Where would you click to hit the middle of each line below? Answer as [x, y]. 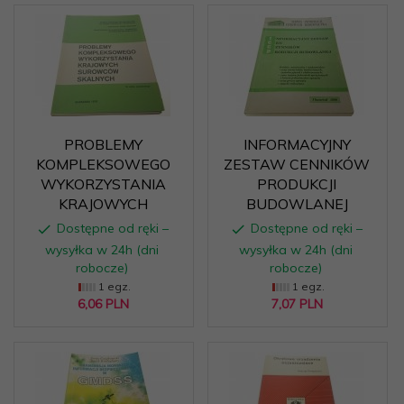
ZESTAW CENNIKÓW [297, 164]
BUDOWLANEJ [297, 203]
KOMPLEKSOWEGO [103, 164]
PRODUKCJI [297, 184]
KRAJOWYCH [103, 203]
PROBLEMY [103, 144]
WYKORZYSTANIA [103, 184]
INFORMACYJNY [297, 144]
